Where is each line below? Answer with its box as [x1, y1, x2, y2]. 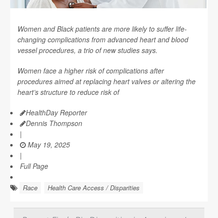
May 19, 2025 [26, 140, 70, 149]
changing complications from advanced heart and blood [18, 35, 188, 44]
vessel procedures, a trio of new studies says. [18, 45, 158, 55]
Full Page [20, 161, 48, 171]
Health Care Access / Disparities [48, 183, 140, 192]
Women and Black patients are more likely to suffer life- [18, 24, 187, 34]
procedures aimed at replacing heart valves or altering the [18, 76, 196, 86]
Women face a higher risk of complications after [18, 66, 164, 75]
